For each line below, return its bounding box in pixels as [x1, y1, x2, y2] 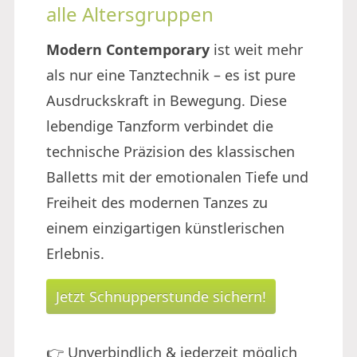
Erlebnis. [46, 244, 104, 263]
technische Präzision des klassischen [46, 142, 295, 161]
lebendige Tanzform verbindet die [46, 116, 273, 135]
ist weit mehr [210, 40, 303, 59]
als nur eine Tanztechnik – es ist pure [46, 65, 296, 84]
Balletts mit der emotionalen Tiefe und [46, 167, 308, 186]
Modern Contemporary [46, 40, 210, 59]
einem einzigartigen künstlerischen [46, 218, 284, 237]
